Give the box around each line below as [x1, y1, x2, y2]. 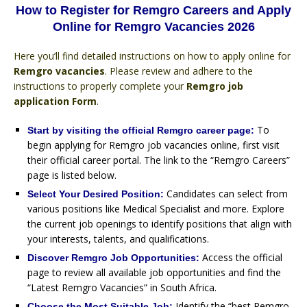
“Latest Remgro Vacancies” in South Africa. [27, 280, 217, 294]
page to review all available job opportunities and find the [27, 265, 281, 279]
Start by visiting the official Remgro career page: [27, 124, 257, 136]
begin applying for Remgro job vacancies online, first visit [27, 138, 280, 151]
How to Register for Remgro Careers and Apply [16, 3, 291, 17]
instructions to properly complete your [14, 79, 186, 93]
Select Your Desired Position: [27, 188, 164, 199]
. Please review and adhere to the [105, 64, 253, 77]
